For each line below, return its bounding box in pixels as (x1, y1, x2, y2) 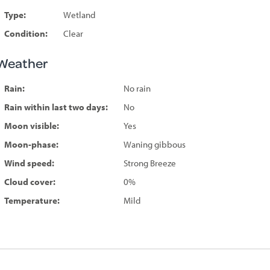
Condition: (4, 28, 48, 39)
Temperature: (4, 195, 60, 206)
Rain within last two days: (4, 101, 108, 113)
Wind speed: (4, 157, 54, 169)
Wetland (63, 9, 95, 20)
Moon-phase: (4, 139, 58, 150)
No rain (123, 83, 151, 94)
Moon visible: (4, 120, 59, 131)
